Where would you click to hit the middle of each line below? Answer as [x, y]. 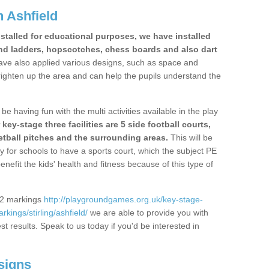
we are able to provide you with [148, 213]
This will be [190, 138]
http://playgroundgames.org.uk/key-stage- [123, 199]
